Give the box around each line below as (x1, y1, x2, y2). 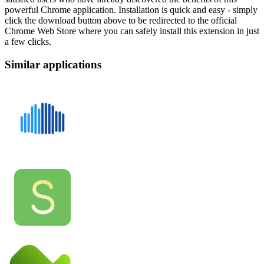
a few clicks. (5, 37, 51, 47)
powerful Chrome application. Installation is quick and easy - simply (5, 5, 258, 15)
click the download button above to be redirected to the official (5, 15, 237, 25)
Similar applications (5, 58, 101, 71)
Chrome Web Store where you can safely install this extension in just (5, 26, 259, 36)
